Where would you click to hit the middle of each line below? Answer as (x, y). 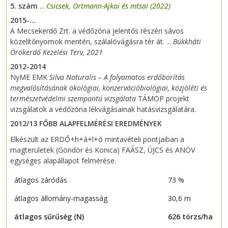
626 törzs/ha (190, 217)
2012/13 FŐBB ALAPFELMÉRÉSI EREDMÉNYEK (86, 124)
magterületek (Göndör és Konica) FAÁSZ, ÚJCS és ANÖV (103, 150)
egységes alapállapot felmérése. (63, 161)
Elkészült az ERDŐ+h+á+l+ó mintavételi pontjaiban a (97, 139)
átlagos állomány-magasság (61, 198)
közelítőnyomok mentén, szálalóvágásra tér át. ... (92, 42)
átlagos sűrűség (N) (49, 217)
